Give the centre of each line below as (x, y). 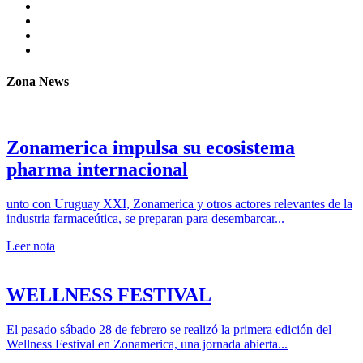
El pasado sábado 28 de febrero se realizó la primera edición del (169, 330)
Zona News (38, 82)
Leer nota (31, 246)
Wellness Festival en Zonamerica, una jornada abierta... (147, 344)
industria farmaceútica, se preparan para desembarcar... (145, 219)
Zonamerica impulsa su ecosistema (151, 148)
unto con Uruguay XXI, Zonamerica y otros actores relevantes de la (179, 204)
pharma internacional (97, 170)
